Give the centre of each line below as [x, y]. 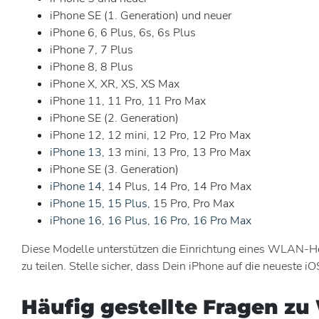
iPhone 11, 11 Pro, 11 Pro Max [128, 101]
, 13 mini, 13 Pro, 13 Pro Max [176, 153]
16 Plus [127, 221]
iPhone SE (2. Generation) [114, 119]
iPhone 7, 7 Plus [91, 50]
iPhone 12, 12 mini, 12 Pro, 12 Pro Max [150, 136]
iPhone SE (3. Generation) [114, 170]
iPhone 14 [76, 187]
